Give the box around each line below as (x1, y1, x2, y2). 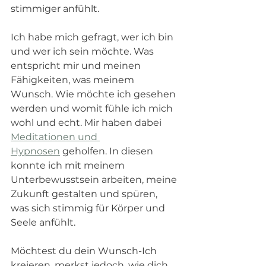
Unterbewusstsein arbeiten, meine (11, 173, 179, 185)
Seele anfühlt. (11, 216, 78, 228)
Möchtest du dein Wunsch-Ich (11, 245, 159, 256)
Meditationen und (11, 131, 100, 142)
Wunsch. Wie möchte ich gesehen (11, 88, 178, 100)
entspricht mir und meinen (11, 59, 143, 71)
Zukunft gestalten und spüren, (11, 188, 160, 199)
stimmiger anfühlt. (11, 2, 102, 14)
